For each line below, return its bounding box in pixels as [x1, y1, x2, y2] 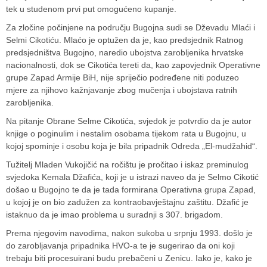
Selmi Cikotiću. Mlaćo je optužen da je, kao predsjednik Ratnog [6, 35, 243, 45]
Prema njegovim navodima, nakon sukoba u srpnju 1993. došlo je [6, 228, 253, 238]
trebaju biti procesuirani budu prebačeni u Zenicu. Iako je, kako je [6, 253, 252, 263]
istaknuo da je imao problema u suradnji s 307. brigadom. [6, 210, 223, 220]
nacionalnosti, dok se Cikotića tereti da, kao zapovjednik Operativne [6, 60, 260, 70]
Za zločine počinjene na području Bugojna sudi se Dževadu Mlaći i [6, 23, 255, 33]
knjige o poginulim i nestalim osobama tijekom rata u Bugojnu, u [6, 129, 246, 139]
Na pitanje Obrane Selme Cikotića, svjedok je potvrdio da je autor [6, 116, 252, 126]
